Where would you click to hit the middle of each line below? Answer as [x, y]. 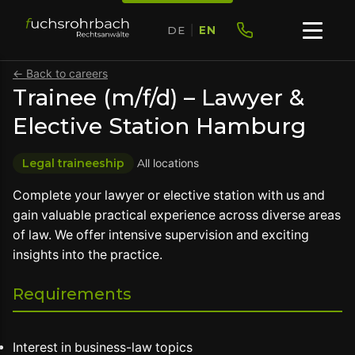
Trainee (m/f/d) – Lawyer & [158, 97]
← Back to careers [60, 74]
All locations [168, 163]
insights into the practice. [88, 255]
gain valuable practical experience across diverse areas [177, 215]
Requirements [72, 294]
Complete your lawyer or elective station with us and [169, 195]
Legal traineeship [73, 163]
